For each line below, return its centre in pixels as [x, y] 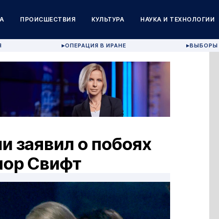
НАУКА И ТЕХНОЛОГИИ [178, 19]
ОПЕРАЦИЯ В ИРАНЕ [96, 45]
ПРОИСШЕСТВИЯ [48, 19]
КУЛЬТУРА [108, 19]
